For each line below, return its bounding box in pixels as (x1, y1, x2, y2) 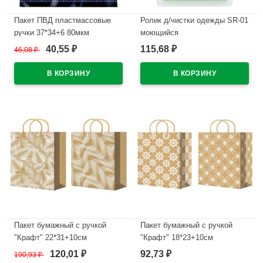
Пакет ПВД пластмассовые (14, 15, 111, 25)
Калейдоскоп (14, 40, 60, 49)
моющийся (140, 28, 178, 37)
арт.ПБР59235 (14, 245, 64, 254)
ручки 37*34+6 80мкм (14, 28, 89, 37)
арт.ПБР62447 (140, 245, 190, 254)
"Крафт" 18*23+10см (140, 232, 213, 242)
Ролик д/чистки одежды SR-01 (140, 15, 248, 25)
